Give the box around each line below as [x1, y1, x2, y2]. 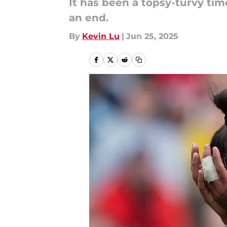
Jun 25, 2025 [126, 31, 178, 41]
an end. [69, 12, 108, 24]
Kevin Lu [82, 31, 120, 41]
